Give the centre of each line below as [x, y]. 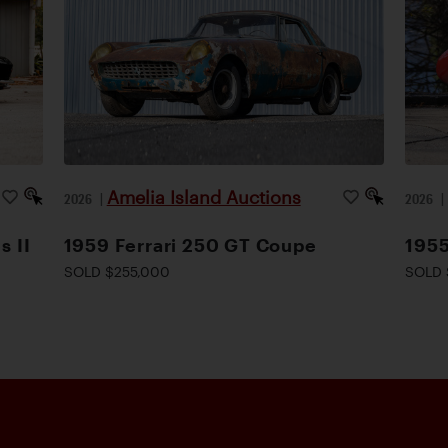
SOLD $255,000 [116, 271]
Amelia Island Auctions [203, 196]
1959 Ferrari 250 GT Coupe [190, 244]
